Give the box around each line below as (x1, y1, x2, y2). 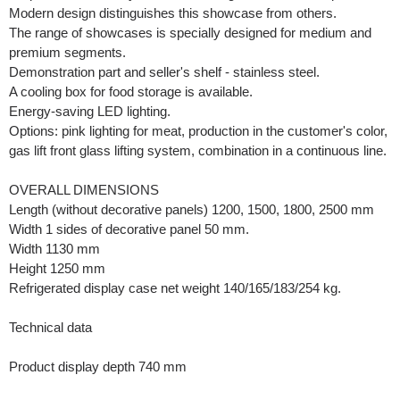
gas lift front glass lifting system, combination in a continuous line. (9, 143, 387, 158)
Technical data (9, 320, 92, 335)
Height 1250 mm (9, 261, 105, 276)
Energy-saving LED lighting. (9, 104, 171, 119)
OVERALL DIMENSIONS (9, 182, 159, 197)
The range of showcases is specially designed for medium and (9, 25, 371, 40)
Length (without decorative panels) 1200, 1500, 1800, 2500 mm (9, 202, 374, 217)
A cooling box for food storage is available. (9, 84, 253, 99)
